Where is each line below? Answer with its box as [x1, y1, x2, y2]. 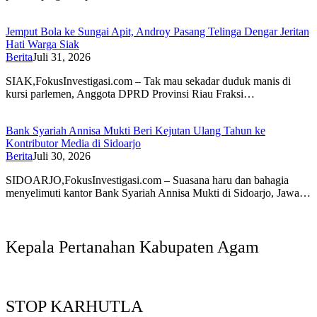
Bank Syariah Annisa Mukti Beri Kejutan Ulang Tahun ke [6, 124, 265, 137]
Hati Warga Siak [6, 38, 79, 50]
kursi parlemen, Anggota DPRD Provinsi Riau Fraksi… [6, 87, 255, 100]
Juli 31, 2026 [33, 50, 91, 63]
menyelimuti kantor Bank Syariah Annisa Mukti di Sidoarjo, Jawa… [6, 186, 311, 199]
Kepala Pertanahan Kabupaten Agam [6, 237, 259, 256]
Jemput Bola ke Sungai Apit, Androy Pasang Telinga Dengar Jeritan [6, 25, 309, 38]
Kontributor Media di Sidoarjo [6, 137, 141, 149]
